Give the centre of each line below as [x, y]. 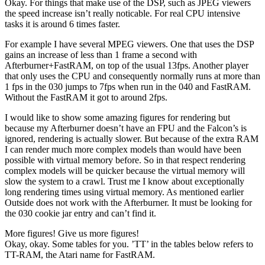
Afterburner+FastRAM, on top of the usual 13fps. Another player [127, 65]
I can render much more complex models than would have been [123, 149]
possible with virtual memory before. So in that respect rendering [125, 160]
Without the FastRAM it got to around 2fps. [86, 97]
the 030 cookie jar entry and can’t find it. [80, 213]
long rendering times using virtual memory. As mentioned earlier [124, 192]
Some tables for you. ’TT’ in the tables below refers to [153, 244]
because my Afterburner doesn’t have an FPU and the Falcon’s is [126, 128]
